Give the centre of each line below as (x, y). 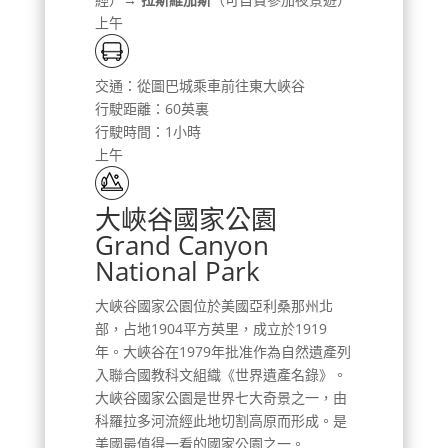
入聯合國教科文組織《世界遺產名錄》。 (220, 374)
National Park (177, 270)
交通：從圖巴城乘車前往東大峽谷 (199, 85)
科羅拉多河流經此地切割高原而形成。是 (220, 420)
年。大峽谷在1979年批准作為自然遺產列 (222, 351)
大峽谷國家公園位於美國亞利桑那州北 (213, 305)
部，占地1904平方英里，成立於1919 (210, 328)
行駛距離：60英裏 (151, 108)
